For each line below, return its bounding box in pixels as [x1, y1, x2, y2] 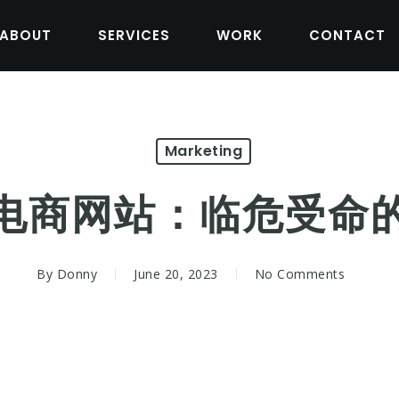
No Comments [254, 265, 345, 282]
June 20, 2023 [134, 265, 218, 282]
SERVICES [98, 26, 170, 45]
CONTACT [309, 26, 386, 45]
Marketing [164, 141, 243, 161]
